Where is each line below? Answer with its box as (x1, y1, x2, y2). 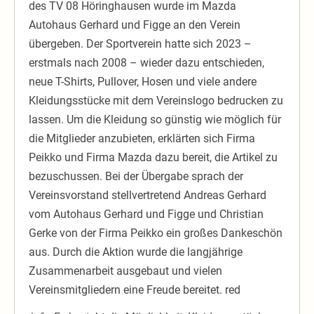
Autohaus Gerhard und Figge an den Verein (29, 18, 240, 32)
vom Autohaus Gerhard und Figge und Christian (29, 207, 264, 221)
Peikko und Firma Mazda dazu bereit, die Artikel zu (29, 151, 278, 165)
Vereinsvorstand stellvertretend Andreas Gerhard (29, 189, 266, 203)
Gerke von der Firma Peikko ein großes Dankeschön (29, 226, 282, 240)
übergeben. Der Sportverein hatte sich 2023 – (29, 37, 252, 51)
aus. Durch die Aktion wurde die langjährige (29, 245, 243, 259)
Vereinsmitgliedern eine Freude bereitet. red (29, 283, 240, 297)
